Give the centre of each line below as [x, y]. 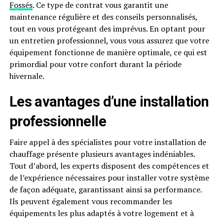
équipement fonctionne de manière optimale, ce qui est [108, 52]
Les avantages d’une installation [109, 102]
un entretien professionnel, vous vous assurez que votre [109, 40]
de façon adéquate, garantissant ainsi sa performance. [105, 189]
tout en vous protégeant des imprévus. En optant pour [107, 29]
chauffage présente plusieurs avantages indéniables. [102, 154]
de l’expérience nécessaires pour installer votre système [109, 178]
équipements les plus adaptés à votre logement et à [101, 213]
